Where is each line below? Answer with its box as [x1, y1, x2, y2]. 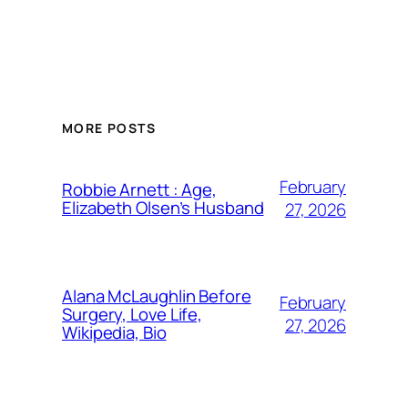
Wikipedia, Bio [62, 321, 167, 345]
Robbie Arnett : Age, [62, 178, 217, 202]
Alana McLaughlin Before [62, 284, 251, 309]
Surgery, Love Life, [62, 302, 203, 327]
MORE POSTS [62, 119, 156, 138]
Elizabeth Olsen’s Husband [62, 196, 264, 220]
